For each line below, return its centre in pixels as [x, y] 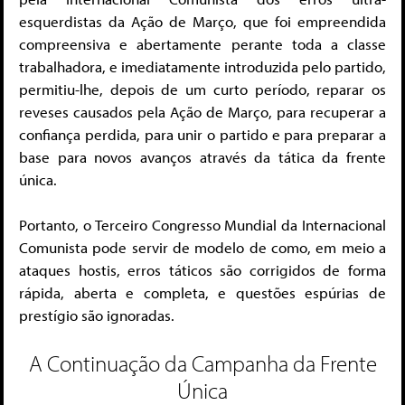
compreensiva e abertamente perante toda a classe [202, 43]
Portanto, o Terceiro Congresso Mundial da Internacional [202, 225]
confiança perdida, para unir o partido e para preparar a [202, 134]
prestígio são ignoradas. [97, 316]
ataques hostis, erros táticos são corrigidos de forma [202, 270]
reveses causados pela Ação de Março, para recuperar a [202, 111]
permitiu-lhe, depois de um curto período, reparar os [202, 89]
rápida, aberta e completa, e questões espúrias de [202, 293]
